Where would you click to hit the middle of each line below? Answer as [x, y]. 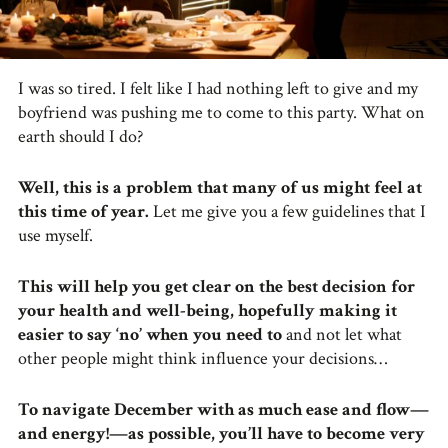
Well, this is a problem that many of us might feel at [220, 188]
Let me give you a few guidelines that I [287, 212]
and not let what [344, 335]
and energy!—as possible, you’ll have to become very [221, 434]
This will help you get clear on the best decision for [216, 287]
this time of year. [83, 212]
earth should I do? [80, 137]
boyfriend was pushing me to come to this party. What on [221, 113]
